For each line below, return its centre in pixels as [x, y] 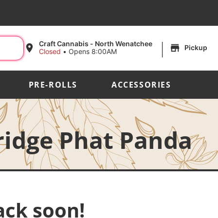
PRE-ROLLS [53, 84]
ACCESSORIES [141, 84]
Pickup [196, 48]
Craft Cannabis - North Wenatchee [96, 44]
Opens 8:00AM [93, 52]
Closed [50, 52]
